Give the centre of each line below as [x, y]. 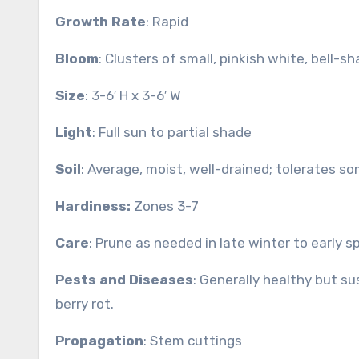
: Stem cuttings [193, 341]
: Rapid [167, 22]
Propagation [99, 341]
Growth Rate [101, 22]
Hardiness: [95, 206]
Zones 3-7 [166, 206]
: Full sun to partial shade [172, 132]
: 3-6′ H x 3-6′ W [133, 95]
